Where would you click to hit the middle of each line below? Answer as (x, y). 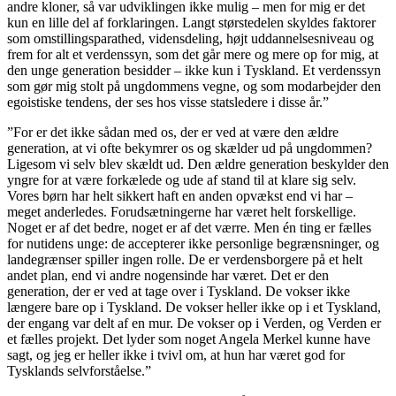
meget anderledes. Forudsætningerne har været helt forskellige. (182, 212)
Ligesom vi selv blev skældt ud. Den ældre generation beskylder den (198, 164)
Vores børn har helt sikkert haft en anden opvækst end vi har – (180, 196)
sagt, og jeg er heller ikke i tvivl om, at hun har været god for (176, 355)
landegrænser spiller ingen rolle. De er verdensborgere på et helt (185, 260)
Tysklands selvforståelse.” (79, 371)
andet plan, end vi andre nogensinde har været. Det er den (168, 276)
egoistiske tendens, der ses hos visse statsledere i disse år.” (168, 103)
